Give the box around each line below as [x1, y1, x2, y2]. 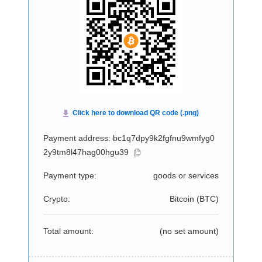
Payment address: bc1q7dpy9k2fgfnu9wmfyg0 [43, 133, 215, 143]
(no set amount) [159, 226, 219, 236]
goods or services [153, 171, 219, 180]
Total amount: [43, 226, 94, 236]
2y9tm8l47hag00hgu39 [43, 147, 129, 157]
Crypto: [43, 194, 70, 204]
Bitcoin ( [169, 194, 199, 204]
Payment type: [43, 171, 96, 180]
